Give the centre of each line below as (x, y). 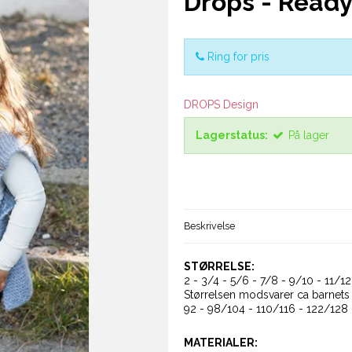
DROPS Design (221, 105)
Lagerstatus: (232, 136)
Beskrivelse (209, 226)
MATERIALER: (221, 343)
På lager (309, 136)
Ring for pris (238, 57)
